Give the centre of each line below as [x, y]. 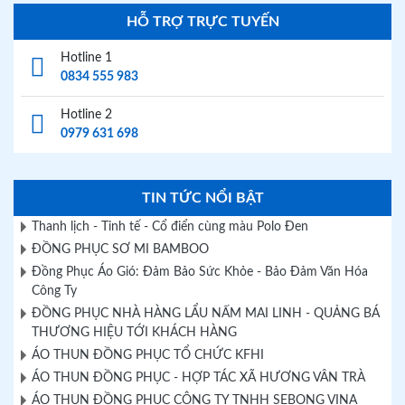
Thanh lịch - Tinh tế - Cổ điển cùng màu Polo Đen [170, 227]
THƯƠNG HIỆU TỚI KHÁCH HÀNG [134, 333]
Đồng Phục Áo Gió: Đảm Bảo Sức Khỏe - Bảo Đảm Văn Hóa [200, 272]
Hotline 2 [86, 115]
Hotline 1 [86, 58]
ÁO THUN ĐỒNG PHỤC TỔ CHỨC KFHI [148, 355]
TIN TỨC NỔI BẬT [202, 198]
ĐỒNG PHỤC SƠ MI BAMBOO [120, 250]
